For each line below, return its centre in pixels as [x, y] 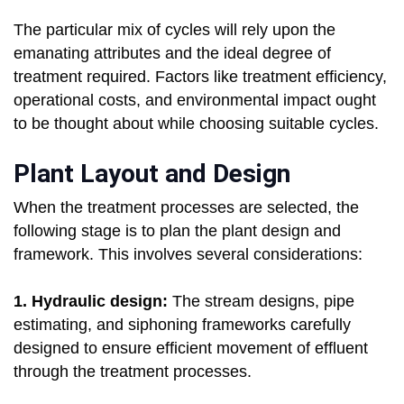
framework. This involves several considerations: [188, 255]
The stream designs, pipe [263, 302]
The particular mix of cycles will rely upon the [174, 30]
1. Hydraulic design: [93, 302]
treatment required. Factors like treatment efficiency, [200, 77]
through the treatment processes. [133, 372]
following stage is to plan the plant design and [177, 231]
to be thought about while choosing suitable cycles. [196, 124]
